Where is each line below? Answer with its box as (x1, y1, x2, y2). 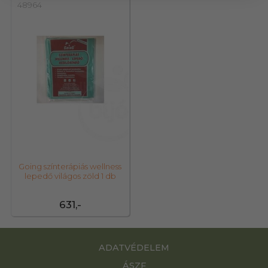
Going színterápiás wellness (19, 162, 121, 172)
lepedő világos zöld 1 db (24, 171, 116, 181)
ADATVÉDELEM (99, 242, 169, 254)
